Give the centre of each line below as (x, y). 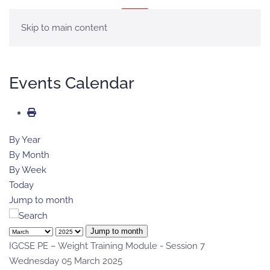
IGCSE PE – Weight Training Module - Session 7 (107, 246)
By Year (25, 140)
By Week (28, 170)
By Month (29, 155)
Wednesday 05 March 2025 (66, 261)
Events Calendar (72, 83)
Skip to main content (64, 28)
